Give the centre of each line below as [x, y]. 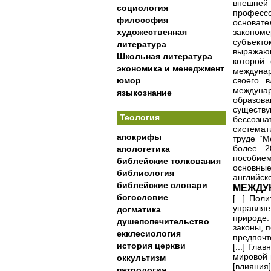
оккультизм [141, 258]
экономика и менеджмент [171, 68]
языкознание [144, 93]
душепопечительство [163, 221]
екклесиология [149, 233]
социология [142, 8]
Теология [140, 117]
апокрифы [139, 137]
